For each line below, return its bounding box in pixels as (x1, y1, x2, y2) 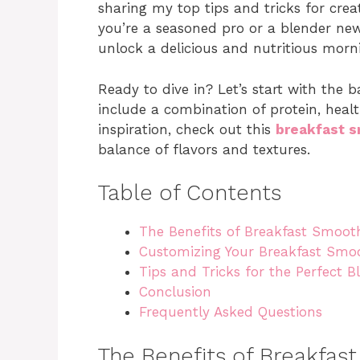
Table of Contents (98, 180, 281, 206)
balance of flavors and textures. (98, 141, 310, 157)
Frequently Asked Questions (139, 304, 322, 320)
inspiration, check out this (98, 121, 276, 137)
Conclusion (139, 284, 211, 300)
